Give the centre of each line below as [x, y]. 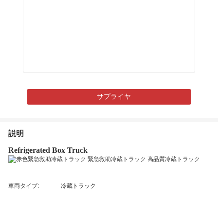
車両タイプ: [24, 186]
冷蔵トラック [78, 186]
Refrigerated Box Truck [48, 150]
